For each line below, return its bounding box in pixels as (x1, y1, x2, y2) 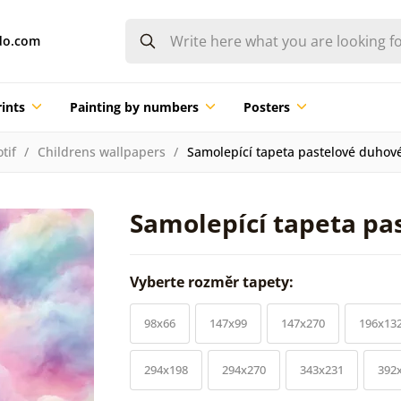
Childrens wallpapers (37, 142, 166, 160)
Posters (243, 98, 290, 115)
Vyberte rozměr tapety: (130, 271, 297, 292)
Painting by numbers (69, 98, 199, 115)
